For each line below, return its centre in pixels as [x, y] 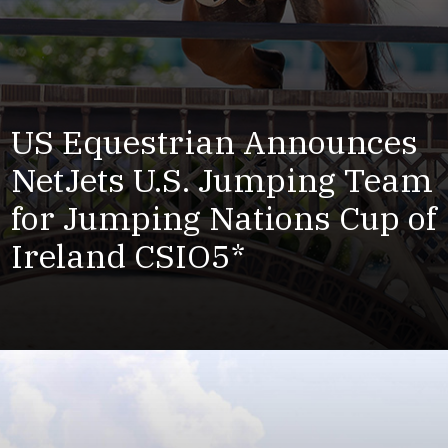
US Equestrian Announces [214, 142]
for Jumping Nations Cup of [223, 218]
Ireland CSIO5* [127, 256]
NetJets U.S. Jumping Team [221, 180]
